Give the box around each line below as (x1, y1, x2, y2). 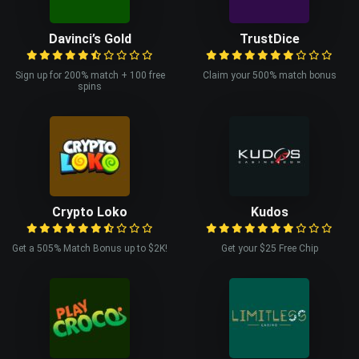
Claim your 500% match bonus (202, 69, 337, 81)
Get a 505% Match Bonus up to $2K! (12, 242, 167, 254)
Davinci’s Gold (48, 30, 131, 46)
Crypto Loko (52, 204, 127, 220)
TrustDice (239, 30, 300, 46)
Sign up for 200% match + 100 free (14, 69, 165, 81)
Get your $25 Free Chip (220, 242, 318, 254)
